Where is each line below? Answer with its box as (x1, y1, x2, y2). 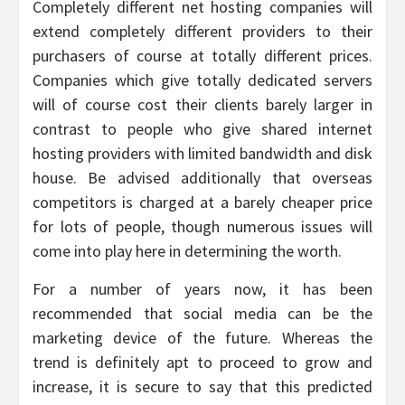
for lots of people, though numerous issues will (33, 216, 372, 238)
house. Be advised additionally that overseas (33, 167, 372, 189)
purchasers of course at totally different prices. (33, 45, 372, 67)
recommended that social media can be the (33, 303, 372, 325)
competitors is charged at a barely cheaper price (33, 192, 372, 213)
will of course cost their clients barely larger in (33, 94, 372, 116)
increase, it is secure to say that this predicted (33, 376, 372, 398)
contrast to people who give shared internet (33, 118, 372, 140)
